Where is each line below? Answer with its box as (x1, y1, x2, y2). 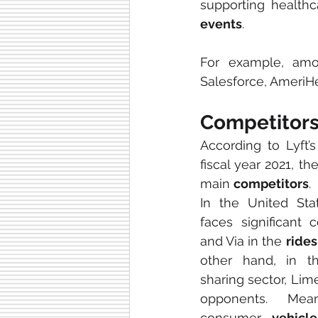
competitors (234, 176, 309, 192)
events (200, 16, 242, 32)
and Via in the (200, 234, 286, 249)
